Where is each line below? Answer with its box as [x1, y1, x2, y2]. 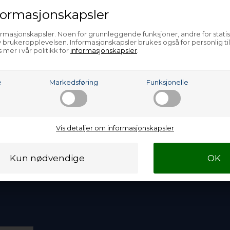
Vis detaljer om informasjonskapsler [56, 123, 174, 132]
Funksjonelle [146, 78, 188, 86]
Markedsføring [49, 78, 99, 86]
